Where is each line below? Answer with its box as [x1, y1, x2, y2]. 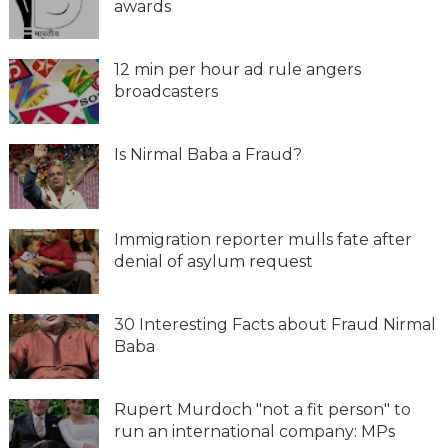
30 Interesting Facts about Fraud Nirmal [113, 314, 436, 334]
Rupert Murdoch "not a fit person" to [113, 399, 411, 419]
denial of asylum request [113, 251, 313, 271]
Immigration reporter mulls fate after [113, 229, 412, 249]
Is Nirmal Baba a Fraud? [113, 144, 302, 164]
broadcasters [113, 81, 218, 101]
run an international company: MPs [113, 421, 395, 441]
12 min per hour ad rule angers [113, 59, 361, 79]
